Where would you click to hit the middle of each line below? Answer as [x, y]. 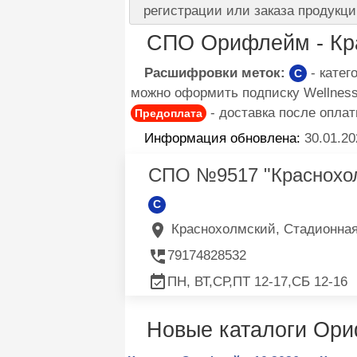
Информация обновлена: [223, 138]
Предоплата [169, 113]
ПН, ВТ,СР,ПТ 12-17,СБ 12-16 [257, 281]
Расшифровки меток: [215, 73]
